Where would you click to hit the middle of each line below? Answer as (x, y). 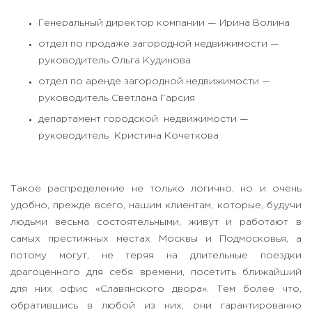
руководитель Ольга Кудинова (115, 61)
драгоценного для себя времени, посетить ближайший (156, 273)
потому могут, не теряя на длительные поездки (156, 256)
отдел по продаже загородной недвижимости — (159, 44)
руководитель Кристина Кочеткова (128, 136)
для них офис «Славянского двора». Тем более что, (156, 289)
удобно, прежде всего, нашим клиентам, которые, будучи (156, 206)
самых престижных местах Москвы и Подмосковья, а (156, 239)
